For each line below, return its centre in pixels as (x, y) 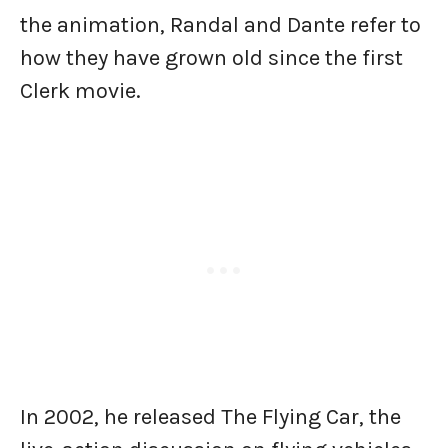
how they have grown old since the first (211, 58)
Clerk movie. (83, 91)
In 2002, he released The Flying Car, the (210, 417)
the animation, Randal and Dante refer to (220, 25)
